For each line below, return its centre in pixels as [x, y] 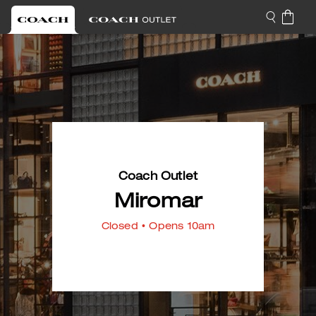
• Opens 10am [176, 227]
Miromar [158, 203]
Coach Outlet [158, 178]
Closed [120, 227]
